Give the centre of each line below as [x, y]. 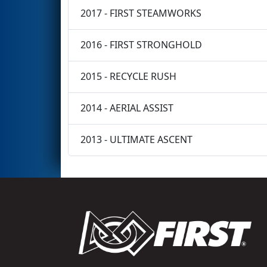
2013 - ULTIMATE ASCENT [136, 140]
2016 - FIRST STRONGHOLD [141, 45]
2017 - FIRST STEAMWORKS [141, 13]
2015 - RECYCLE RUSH [128, 77]
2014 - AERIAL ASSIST [127, 108]
